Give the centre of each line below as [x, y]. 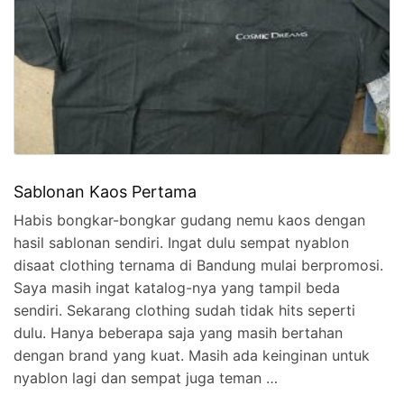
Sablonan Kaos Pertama [105, 191]
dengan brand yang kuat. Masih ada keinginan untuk [192, 355]
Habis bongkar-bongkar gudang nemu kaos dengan [189, 220]
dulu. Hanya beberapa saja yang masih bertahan [178, 332]
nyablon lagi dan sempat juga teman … [146, 377]
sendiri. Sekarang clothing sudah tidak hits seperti [184, 310]
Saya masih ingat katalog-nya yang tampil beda [177, 287]
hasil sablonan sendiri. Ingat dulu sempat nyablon [181, 242]
